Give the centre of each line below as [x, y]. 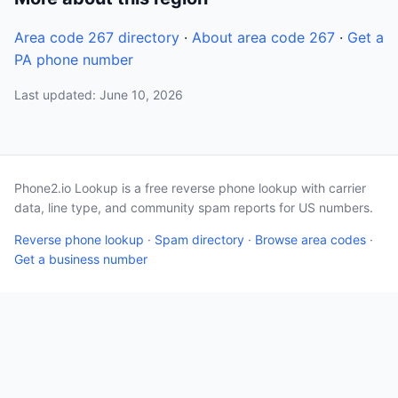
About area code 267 [263, 37]
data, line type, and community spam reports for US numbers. [194, 207]
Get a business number [81, 259]
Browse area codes [310, 239]
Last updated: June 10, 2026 [99, 95]
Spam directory [199, 239]
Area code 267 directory [97, 37]
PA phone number [74, 60]
